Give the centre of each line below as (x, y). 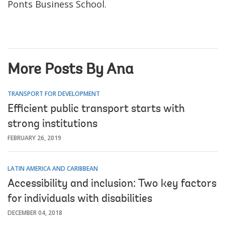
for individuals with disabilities (80, 199)
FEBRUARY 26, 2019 (34, 138)
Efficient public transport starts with (96, 109)
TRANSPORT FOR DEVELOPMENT (54, 93)
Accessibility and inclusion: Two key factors (112, 184)
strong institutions (52, 124)
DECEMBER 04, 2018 (35, 212)
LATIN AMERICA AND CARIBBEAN (53, 168)
